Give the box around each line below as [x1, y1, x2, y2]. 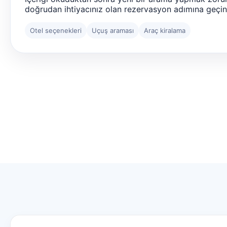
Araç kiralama [144, 26, 185, 34]
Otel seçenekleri [30, 26, 82, 34]
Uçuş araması [92, 26, 134, 34]
